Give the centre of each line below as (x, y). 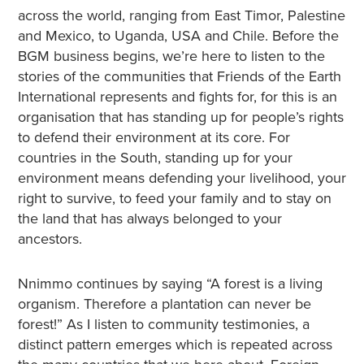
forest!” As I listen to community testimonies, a (163, 324)
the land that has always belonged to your (149, 219)
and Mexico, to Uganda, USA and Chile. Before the (178, 36)
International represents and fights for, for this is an (177, 97)
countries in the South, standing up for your (155, 158)
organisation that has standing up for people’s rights (180, 117)
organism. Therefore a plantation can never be (164, 304)
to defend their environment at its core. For (154, 137)
